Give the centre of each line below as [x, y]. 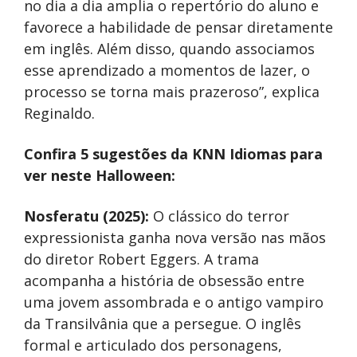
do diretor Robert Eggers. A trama [141, 259]
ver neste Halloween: [100, 175]
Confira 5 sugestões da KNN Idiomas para [173, 153]
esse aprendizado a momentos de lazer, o [167, 70]
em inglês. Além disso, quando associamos [169, 48]
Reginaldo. [59, 113]
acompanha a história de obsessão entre [164, 280]
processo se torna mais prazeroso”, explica [172, 91]
